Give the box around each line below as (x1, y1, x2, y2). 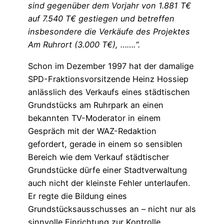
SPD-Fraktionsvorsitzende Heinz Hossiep (28, 73, 188, 84)
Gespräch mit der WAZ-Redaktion (28, 125, 156, 136)
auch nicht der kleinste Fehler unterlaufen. (28, 177, 190, 188)
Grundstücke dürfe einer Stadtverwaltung (28, 164, 187, 175)
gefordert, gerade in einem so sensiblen (28, 138, 182, 149)
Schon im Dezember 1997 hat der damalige (28, 60, 193, 71)
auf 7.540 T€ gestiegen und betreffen (28, 13, 174, 24)
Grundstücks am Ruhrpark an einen (28, 99, 163, 110)
